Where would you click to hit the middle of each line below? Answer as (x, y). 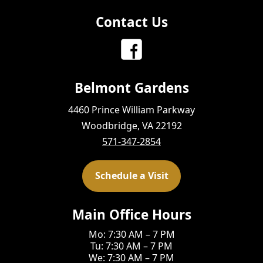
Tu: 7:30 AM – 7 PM (131, 246)
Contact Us (131, 22)
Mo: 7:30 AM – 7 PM (131, 234)
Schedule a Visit (131, 176)
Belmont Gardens (131, 88)
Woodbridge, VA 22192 (131, 125)
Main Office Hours (131, 214)
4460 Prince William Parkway (131, 109)
